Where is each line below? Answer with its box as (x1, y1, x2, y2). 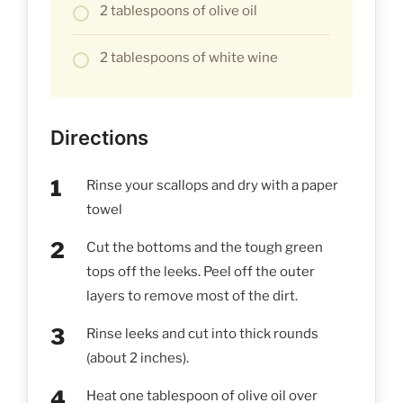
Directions (50, 125, 148, 149)
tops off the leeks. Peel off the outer (86, 263, 315, 280)
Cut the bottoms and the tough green (86, 238, 323, 255)
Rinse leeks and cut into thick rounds (86, 325, 318, 342)
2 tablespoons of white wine (100, 49, 278, 66)
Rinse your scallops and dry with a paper (86, 176, 338, 193)
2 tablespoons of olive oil (100, 2, 257, 19)
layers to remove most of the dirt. (86, 287, 298, 304)
